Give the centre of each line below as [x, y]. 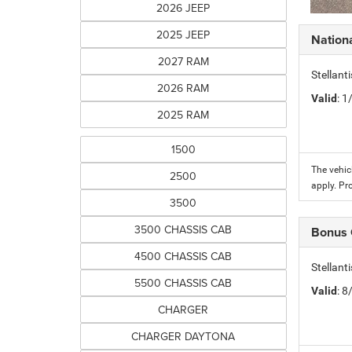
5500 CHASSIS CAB [183, 283]
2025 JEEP [183, 35]
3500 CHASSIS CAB [183, 229]
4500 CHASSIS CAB [183, 256]
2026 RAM [183, 88]
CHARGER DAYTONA [183, 336]
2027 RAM [183, 61]
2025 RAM [183, 115]
